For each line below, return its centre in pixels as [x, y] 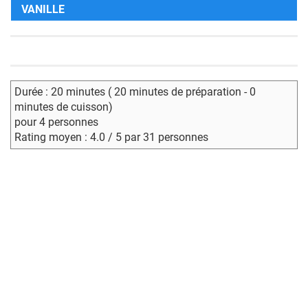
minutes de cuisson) [64, 107]
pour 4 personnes [56, 122]
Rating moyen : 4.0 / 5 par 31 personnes [111, 137]
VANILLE [43, 10]
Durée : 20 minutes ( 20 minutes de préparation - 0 [135, 92]
